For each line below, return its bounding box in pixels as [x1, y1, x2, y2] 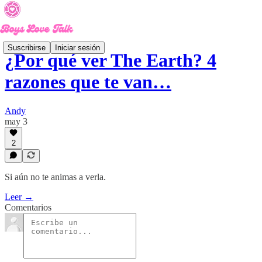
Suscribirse [8, 43, 46, 52]
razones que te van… [5, 71, 171, 93]
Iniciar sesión [55, 43, 100, 52]
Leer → [5, 192, 33, 202]
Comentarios [5, 202, 51, 212]
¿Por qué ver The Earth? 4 [5, 50, 216, 71]
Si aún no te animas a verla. [5, 172, 106, 182]
